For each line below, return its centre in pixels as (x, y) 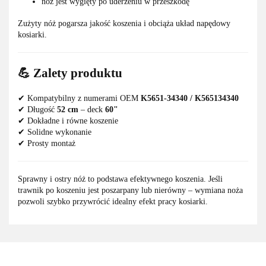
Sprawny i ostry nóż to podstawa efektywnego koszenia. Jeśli (120, 179)
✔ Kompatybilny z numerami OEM (79, 98)
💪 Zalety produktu (70, 73)
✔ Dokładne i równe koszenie (68, 121)
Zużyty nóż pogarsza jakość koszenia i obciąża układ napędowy (124, 24)
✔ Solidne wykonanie (55, 132)
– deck (92, 109)
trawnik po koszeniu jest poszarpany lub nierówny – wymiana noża (130, 190)
